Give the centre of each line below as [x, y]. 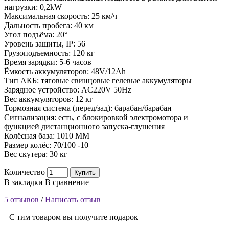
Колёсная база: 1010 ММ [47, 136]
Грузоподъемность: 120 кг [49, 53]
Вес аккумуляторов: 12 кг [49, 99]
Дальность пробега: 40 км [49, 26]
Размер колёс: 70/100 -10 [46, 145]
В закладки [24, 182]
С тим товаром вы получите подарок [74, 217]
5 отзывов [21, 200]
